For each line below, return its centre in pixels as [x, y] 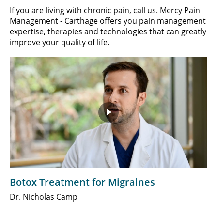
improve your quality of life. [60, 42]
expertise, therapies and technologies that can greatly [108, 31]
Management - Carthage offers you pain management [108, 21]
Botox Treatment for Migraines [82, 182]
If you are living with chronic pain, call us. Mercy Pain [105, 10]
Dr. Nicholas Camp [44, 197]
